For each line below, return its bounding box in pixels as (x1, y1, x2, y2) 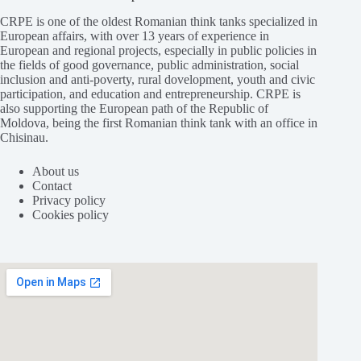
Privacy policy (32, 193, 106, 207)
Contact (32, 179, 72, 193)
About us (32, 164, 79, 178)
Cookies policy (32, 208, 109, 222)
